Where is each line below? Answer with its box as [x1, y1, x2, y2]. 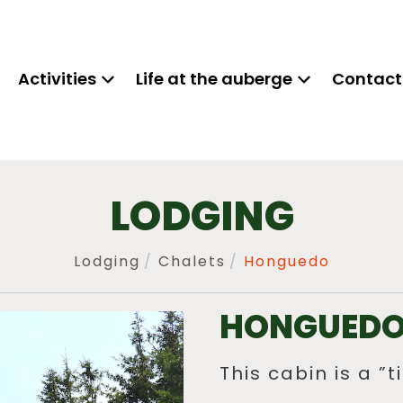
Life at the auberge [136, 67, 292, 90]
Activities [18, 67, 96, 90]
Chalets [157, 251, 226, 272]
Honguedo [243, 251, 330, 272]
